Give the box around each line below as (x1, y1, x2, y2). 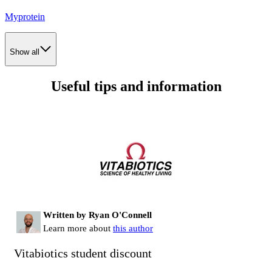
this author (113, 223, 153, 233)
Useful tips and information (50, 78, 222, 94)
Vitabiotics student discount (14, 246, 152, 260)
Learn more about (43, 223, 113, 233)
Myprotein (5, 12, 45, 22)
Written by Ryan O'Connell (43, 209, 152, 220)
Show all (10, 47, 39, 56)
